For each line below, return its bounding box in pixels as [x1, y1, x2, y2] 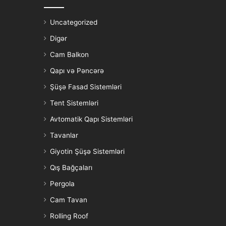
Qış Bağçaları [50, 163, 92, 172]
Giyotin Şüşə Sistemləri [50, 147, 125, 155]
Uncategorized [50, 18, 97, 26]
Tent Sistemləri [50, 98, 98, 107]
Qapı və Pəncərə [50, 66, 104, 75]
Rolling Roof [50, 211, 88, 220]
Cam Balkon [50, 50, 89, 59]
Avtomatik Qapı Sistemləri [50, 115, 133, 123]
